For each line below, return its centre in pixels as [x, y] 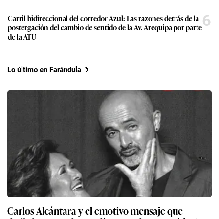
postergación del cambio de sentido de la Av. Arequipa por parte [105, 27]
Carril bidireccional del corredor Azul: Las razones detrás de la [103, 18]
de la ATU [22, 37]
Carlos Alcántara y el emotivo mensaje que [95, 210]
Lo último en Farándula [44, 70]
